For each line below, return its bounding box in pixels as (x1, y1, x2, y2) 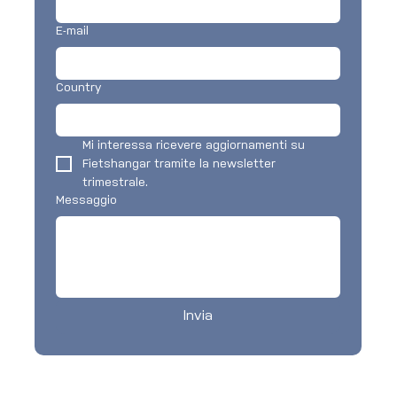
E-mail (56, 25, 90, 37)
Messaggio (56, 194, 118, 206)
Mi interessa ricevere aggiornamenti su (82, 139, 306, 152)
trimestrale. (82, 176, 149, 189)
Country (56, 82, 102, 94)
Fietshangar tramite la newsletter (82, 158, 276, 170)
